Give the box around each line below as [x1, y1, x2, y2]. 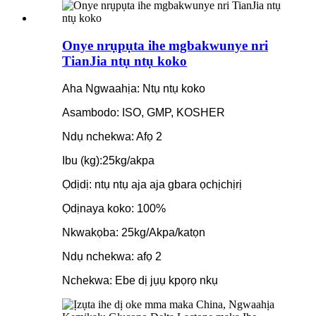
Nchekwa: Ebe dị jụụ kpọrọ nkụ [62, 274, 218, 286]
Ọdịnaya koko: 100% [62, 202, 166, 214]
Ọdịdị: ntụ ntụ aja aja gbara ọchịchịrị [62, 178, 242, 190]
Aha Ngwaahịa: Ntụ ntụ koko [62, 82, 205, 95]
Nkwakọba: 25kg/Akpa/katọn [62, 226, 205, 238]
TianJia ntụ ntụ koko [62, 54, 187, 69]
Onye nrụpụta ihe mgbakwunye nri [62, 38, 268, 54]
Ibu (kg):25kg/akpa [62, 154, 154, 166]
